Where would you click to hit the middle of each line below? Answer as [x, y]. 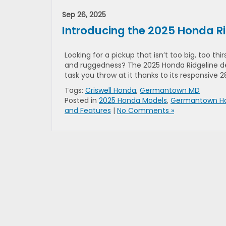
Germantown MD [170, 90]
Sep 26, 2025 [84, 15]
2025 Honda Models [133, 100]
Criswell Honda [111, 90]
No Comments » [146, 110]
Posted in [82, 100]
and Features [88, 110]
